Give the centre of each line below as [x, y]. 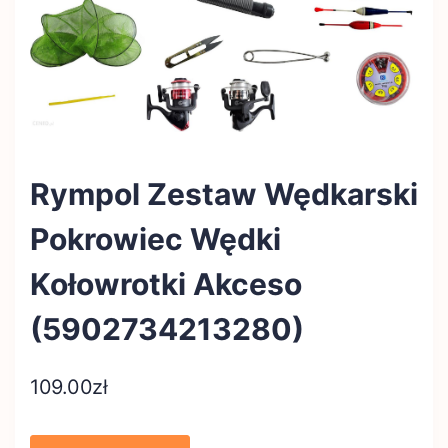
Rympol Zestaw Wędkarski [224, 193]
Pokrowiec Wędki [155, 238]
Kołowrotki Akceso [166, 283]
